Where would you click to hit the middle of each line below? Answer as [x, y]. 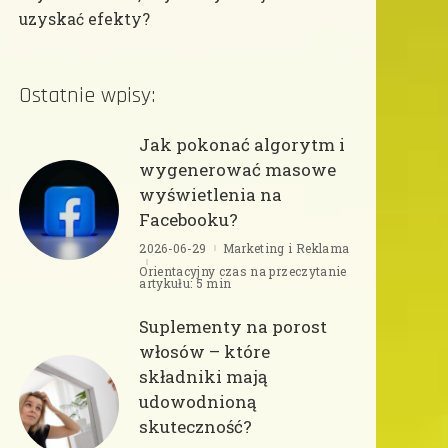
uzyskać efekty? [85, 18]
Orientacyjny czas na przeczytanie [243, 270]
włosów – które [205, 351]
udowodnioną [198, 401]
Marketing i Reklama [286, 247]
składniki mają [203, 376]
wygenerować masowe [238, 169]
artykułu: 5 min [185, 282]
